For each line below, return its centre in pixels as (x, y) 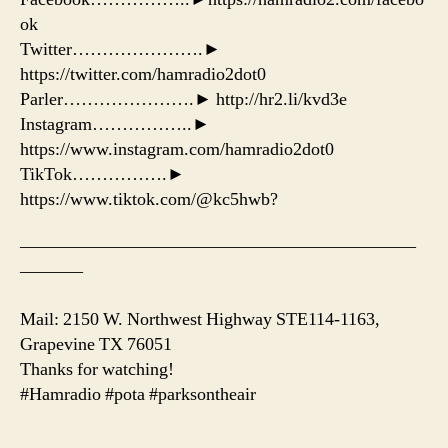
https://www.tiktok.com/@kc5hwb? (149, 199)
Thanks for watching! (97, 369)
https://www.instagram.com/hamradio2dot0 (177, 149)
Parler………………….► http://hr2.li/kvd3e (183, 99)
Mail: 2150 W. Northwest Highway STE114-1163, (200, 319)
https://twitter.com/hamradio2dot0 (143, 74)
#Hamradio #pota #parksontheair (138, 394)
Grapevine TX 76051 (96, 344)
